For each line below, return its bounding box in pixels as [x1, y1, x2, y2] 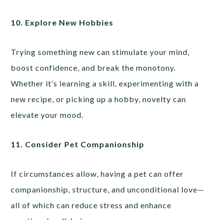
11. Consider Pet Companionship [11, 139, 145, 149]
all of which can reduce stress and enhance [11, 200, 172, 210]
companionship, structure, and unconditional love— [11, 184, 205, 194]
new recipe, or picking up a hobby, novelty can [11, 94, 187, 104]
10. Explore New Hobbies [11, 17, 114, 27]
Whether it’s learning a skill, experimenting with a [11, 78, 199, 88]
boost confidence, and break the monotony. [11, 62, 176, 72]
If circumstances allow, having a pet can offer [11, 168, 184, 178]
